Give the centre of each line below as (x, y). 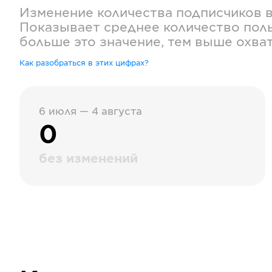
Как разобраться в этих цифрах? (84, 63)
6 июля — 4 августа (90, 112)
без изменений (88, 159)
